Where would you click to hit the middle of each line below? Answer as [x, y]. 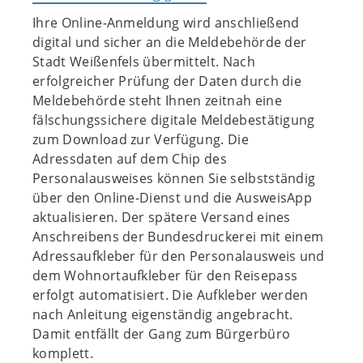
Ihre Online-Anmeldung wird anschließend [166, 23]
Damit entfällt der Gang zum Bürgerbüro [162, 334]
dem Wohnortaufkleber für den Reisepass [165, 275]
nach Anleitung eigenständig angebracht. [163, 314]
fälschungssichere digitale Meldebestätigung [174, 120]
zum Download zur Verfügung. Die [141, 139]
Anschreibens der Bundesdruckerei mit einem [178, 237]
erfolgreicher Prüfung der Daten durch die [167, 81]
